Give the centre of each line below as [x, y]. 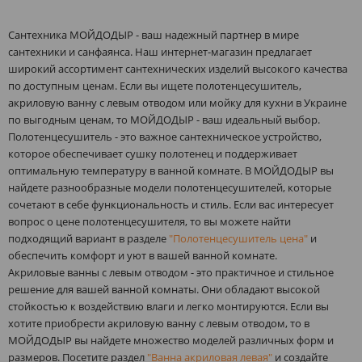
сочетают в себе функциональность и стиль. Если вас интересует [171, 204]
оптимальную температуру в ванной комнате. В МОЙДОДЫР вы [171, 170]
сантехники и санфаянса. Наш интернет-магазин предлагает [160, 52]
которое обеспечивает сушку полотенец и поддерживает [153, 154]
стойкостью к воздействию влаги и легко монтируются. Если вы [168, 306]
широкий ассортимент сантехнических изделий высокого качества [178, 69]
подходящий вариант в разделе [88, 238]
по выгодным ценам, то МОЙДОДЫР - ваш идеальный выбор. [164, 120]
